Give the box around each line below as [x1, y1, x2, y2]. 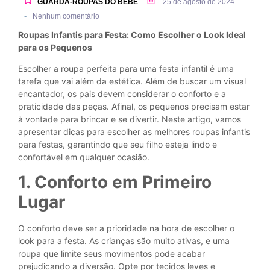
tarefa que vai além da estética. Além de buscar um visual [18, 76, 246, 87]
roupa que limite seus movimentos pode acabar [18, 248, 205, 259]
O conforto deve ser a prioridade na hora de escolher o [18, 222, 234, 233]
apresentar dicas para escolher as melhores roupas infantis [18, 127, 250, 137]
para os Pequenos [18, 42, 92, 52]
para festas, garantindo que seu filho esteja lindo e [18, 139, 217, 150]
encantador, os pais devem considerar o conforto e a [18, 89, 226, 99]
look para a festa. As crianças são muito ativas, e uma [18, 235, 230, 246]
